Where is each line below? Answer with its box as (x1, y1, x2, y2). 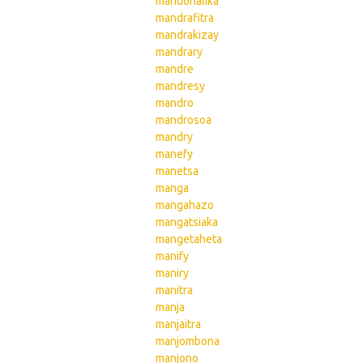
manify (156, 250, 189, 263)
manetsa (156, 164, 199, 177)
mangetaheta (156, 233, 222, 246)
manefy (156, 147, 193, 160)
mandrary (156, 45, 203, 58)
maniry (156, 267, 189, 280)
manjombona (156, 335, 220, 348)
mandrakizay (156, 28, 219, 41)
